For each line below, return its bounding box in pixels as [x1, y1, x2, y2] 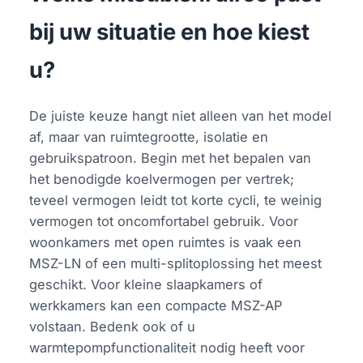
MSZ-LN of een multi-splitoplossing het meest [29, 254, 322, 271]
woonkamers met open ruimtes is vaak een [29, 233, 302, 250]
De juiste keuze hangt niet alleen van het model [29, 107, 332, 124]
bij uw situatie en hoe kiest [29, 18, 310, 45]
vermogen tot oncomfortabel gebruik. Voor [29, 212, 299, 229]
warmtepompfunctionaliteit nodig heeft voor [29, 339, 305, 356]
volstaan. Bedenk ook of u [29, 318, 196, 335]
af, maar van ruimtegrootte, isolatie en [29, 128, 269, 145]
